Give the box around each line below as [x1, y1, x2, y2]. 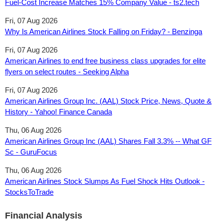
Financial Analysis [5, 211, 82, 221]
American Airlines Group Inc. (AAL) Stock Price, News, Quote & [5, 97, 212, 105]
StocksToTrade [5, 188, 54, 196]
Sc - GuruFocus [5, 148, 57, 156]
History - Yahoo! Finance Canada [5, 108, 112, 116]
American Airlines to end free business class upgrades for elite [5, 56, 206, 65]
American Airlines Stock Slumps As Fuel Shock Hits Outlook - [5, 177, 205, 185]
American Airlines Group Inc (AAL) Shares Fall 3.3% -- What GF [5, 137, 212, 145]
